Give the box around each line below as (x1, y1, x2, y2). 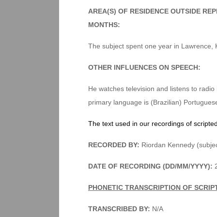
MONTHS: (88, 21, 120, 29)
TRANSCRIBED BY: (88, 205, 152, 213)
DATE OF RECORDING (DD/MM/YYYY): (88, 162, 213, 170)
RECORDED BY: (88, 141, 139, 149)
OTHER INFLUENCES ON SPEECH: (88, 63, 201, 71)
